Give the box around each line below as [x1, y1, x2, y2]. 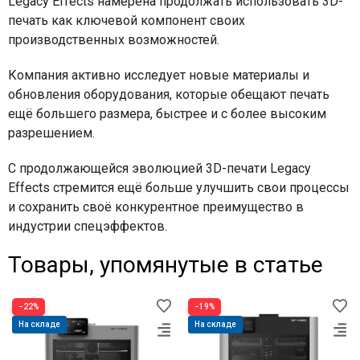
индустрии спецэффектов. [8, 218, 167, 234]
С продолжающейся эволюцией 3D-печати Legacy [8, 160, 311, 176]
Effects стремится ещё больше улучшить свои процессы [8, 179, 350, 195]
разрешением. [8, 125, 98, 141]
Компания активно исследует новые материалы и [8, 67, 309, 83]
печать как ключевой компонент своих [8, 12, 245, 28]
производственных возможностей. [8, 31, 223, 47]
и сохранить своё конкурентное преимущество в [8, 198, 304, 215]
